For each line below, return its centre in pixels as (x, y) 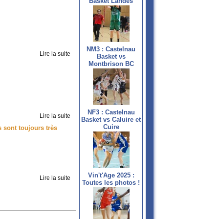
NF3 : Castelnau (111, 112)
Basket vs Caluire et (111, 120)
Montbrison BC (111, 64)
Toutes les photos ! (111, 183)
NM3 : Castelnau (111, 49)
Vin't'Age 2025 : (111, 175)
